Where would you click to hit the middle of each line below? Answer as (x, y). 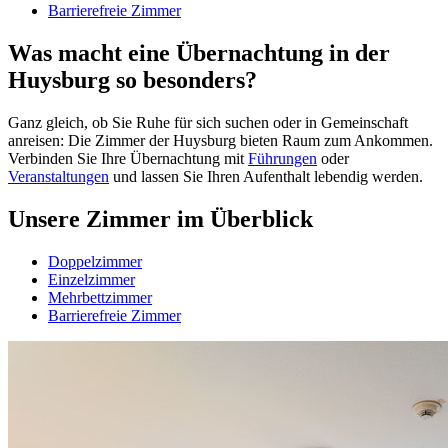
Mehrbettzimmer (100, 297)
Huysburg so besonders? (132, 80)
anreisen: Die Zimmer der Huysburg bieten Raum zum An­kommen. (220, 141)
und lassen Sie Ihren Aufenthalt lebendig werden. (266, 177)
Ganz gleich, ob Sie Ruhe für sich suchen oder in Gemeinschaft (208, 123)
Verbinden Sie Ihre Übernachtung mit (128, 159)
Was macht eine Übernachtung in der (199, 53)
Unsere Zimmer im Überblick (160, 218)
